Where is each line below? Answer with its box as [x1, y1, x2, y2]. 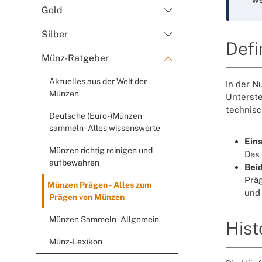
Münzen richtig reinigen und [49, 145, 153, 155]
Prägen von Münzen [49, 192, 125, 202]
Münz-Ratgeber [42, 52, 109, 64]
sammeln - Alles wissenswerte [49, 123, 160, 133]
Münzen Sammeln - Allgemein [49, 214, 159, 224]
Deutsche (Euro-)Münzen [49, 111, 142, 120]
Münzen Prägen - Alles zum [47, 180, 152, 189]
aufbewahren [49, 157, 99, 167]
